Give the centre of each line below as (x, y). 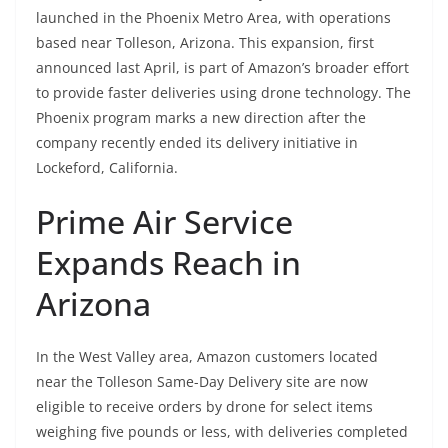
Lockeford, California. (107, 168)
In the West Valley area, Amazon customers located (207, 357)
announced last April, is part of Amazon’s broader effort (222, 68)
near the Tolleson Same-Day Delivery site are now (202, 382)
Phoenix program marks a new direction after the (201, 118)
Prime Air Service (164, 222)
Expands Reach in (168, 263)
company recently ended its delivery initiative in (197, 143)
